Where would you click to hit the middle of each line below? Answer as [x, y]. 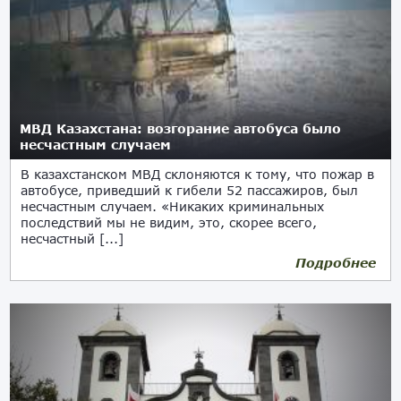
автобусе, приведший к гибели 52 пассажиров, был [190, 190]
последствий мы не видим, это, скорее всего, [169, 222]
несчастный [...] [73, 239]
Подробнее [335, 263]
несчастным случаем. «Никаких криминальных [173, 206]
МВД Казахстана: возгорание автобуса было [181, 128]
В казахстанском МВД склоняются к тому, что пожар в [198, 174]
